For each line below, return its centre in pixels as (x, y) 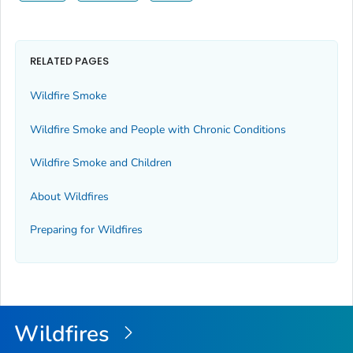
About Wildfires (69, 196)
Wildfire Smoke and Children (101, 163)
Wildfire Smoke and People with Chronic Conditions (158, 129)
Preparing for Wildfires (86, 229)
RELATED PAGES (69, 61)
